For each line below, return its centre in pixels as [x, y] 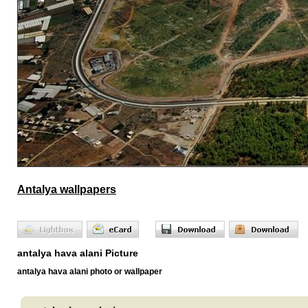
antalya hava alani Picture [78, 253]
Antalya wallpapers [67, 190]
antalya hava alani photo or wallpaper [90, 271]
